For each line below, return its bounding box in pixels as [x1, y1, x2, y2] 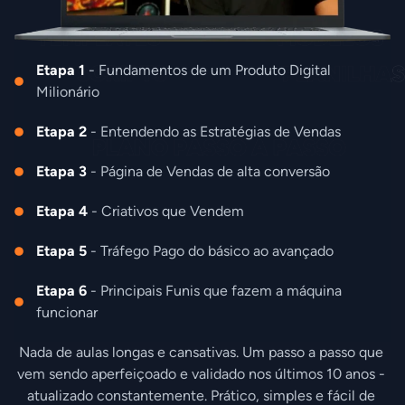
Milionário [35, 83, 99, 101]
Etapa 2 [35, 123, 87, 141]
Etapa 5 [35, 242, 87, 260]
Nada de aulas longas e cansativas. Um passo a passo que [18, 344, 383, 362]
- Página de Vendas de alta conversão [86, 163, 330, 181]
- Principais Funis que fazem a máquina [86, 282, 342, 300]
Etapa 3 [35, 163, 87, 181]
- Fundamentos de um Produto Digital [84, 61, 331, 80]
